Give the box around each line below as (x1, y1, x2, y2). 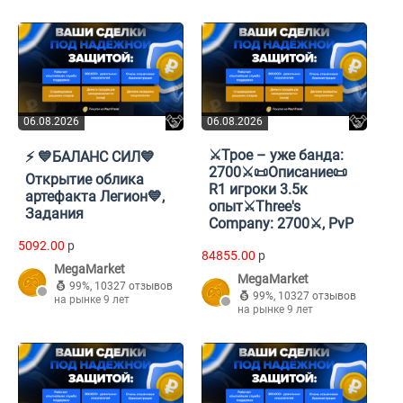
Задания (25, 205, 84, 223)
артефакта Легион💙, (25, 188, 165, 206)
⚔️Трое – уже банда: (209, 147, 344, 165)
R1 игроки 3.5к (209, 181, 308, 199)
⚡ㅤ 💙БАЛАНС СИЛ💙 (25, 148, 155, 166)
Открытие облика (25, 171, 144, 189)
